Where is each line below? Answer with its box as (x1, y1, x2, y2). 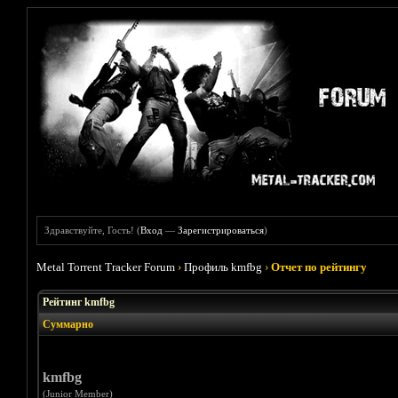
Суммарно (42, 318, 93, 330)
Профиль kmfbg (184, 260, 263, 274)
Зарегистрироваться (178, 225, 265, 235)
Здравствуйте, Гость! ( (44, 225, 141, 235)
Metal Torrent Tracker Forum (36, 260, 176, 274)
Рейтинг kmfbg (42, 296, 115, 308)
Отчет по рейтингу (271, 260, 368, 274)
